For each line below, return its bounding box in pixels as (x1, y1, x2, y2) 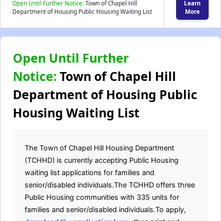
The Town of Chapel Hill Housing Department (25, 144, 174, 152)
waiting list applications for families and (25, 168, 154, 177)
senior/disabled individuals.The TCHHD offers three (25, 181, 195, 189)
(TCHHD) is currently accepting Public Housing (25, 156, 179, 164)
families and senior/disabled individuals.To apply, (25, 205, 186, 214)
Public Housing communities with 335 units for (25, 193, 179, 201)
